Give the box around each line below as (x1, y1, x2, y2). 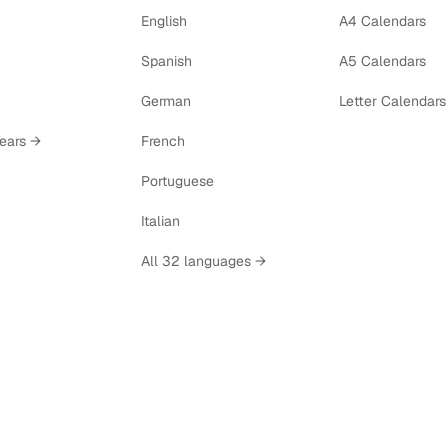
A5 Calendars (339, 52, 427, 70)
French (140, 132, 185, 150)
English (140, 12, 187, 30)
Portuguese (140, 172, 214, 190)
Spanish (140, 52, 192, 70)
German (140, 92, 191, 110)
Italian (140, 212, 180, 230)
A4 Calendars (339, 12, 427, 30)
